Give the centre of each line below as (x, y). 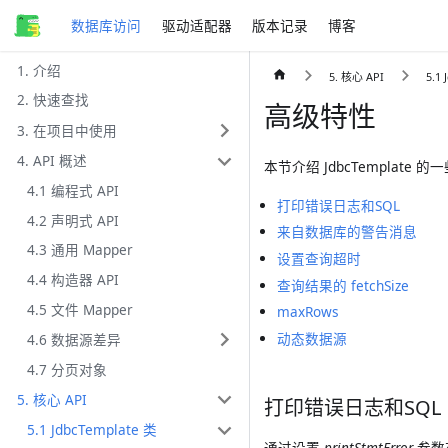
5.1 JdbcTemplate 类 (92, 430)
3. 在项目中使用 (66, 130)
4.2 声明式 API (73, 220)
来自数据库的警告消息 (347, 232)
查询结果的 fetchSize (343, 285)
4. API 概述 (51, 161)
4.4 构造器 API (73, 279)
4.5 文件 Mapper (80, 309)
